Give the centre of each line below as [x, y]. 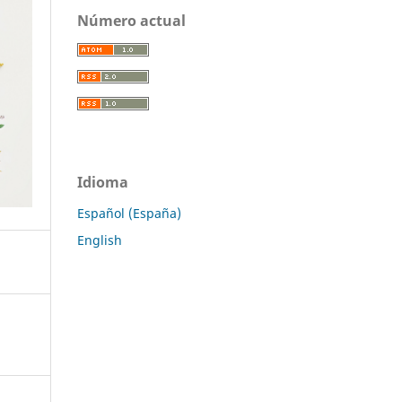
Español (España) [129, 213]
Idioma [103, 182]
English [100, 240]
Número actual [131, 20]
